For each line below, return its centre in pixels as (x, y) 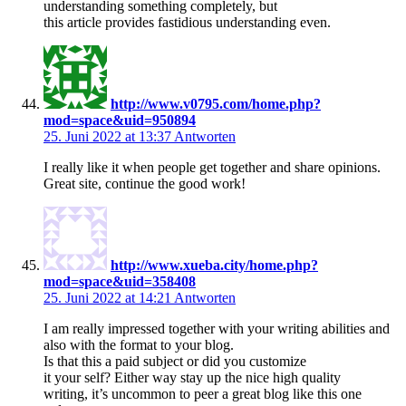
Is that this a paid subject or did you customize (175, 361)
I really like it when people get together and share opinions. (212, 167)
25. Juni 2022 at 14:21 (109, 297)
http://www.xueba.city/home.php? (214, 265)
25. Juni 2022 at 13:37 (109, 136)
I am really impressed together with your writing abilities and (217, 328)
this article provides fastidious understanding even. (187, 22)
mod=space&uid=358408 (120, 281)
